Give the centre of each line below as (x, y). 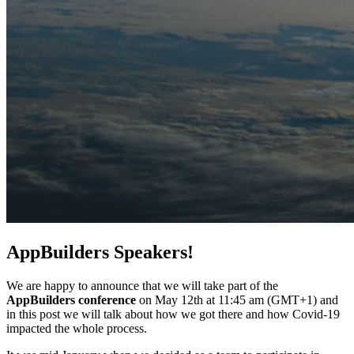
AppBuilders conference (71, 299)
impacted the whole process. (77, 328)
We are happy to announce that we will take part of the (142, 285)
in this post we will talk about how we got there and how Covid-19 (173, 314)
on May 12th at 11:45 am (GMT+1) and (237, 299)
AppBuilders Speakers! (100, 252)
